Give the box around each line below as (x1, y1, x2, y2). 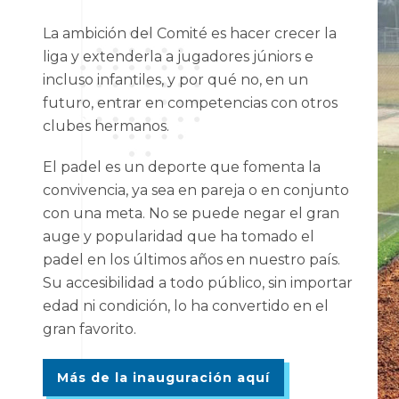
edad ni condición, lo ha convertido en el (42, 297, 329, 314)
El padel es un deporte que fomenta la (42, 159, 321, 175)
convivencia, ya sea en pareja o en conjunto (42, 182, 349, 199)
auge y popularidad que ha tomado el (42, 228, 314, 245)
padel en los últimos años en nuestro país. (42, 251, 340, 268)
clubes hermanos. (42, 118, 169, 134)
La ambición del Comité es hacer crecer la (42, 25, 337, 42)
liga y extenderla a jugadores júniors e (42, 48, 313, 65)
